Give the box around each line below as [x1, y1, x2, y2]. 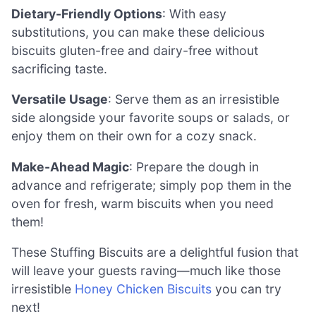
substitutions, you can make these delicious [11, 24, 265, 39]
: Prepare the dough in [129, 159, 259, 174]
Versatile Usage [11, 92, 108, 107]
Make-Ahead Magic [11, 159, 129, 174]
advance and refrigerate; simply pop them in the [11, 177, 291, 193]
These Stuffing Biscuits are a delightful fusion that [11, 245, 298, 260]
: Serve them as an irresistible [108, 92, 279, 107]
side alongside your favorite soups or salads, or [11, 110, 290, 126]
